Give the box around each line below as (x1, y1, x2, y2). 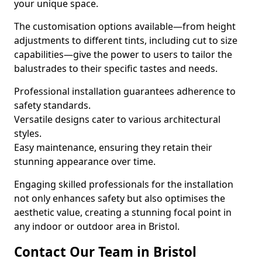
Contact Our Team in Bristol (14, 243, 196, 261)
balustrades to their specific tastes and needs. (14, 62, 218, 75)
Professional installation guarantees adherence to (14, 85, 236, 98)
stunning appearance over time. (14, 155, 156, 168)
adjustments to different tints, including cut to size (14, 34, 237, 47)
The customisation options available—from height (14, 20, 236, 33)
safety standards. (14, 99, 91, 112)
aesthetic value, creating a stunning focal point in (14, 206, 232, 219)
